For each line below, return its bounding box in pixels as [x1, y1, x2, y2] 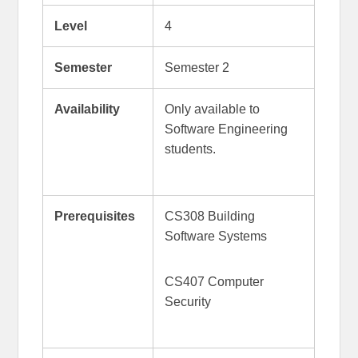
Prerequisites [54, 209, 135, 223]
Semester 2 [164, 60, 229, 74]
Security [164, 294, 211, 308]
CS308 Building [164, 209, 255, 223]
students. [164, 141, 219, 156]
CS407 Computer [164, 274, 264, 288]
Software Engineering [164, 121, 288, 136]
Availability [54, 101, 120, 116]
